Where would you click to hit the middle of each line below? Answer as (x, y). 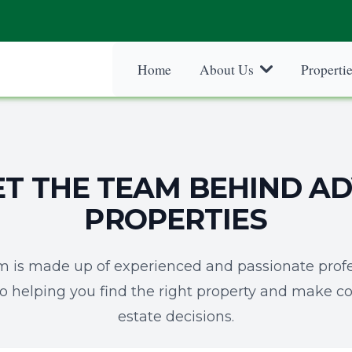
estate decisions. (176, 317)
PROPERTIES (176, 219)
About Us (226, 69)
